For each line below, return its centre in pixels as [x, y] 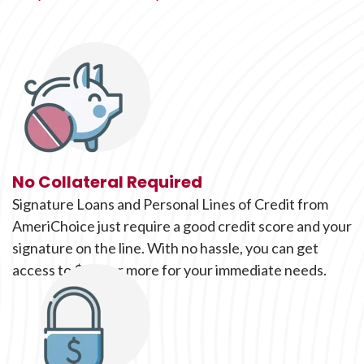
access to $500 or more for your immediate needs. [169, 270]
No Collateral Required [107, 182]
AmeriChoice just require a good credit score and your [182, 226]
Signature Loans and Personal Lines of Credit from [170, 204]
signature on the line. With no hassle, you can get [165, 248]
